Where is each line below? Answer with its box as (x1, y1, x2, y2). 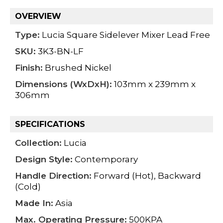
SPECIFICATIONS (15, 119, 85, 129)
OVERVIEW (15, 11, 61, 21)
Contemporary (73, 154, 138, 164)
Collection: (15, 137, 62, 148)
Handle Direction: (15, 170, 92, 181)
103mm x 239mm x (112, 79, 196, 89)
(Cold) (15, 181, 41, 192)
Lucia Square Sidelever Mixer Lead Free (40, 29, 210, 40)
